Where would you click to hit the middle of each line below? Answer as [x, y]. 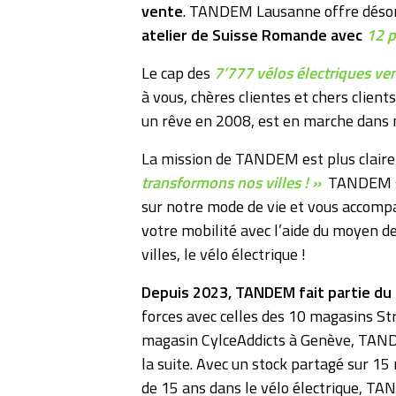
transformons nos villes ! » [231, 183]
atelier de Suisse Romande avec [252, 35]
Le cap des [178, 73]
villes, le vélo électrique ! [224, 255]
